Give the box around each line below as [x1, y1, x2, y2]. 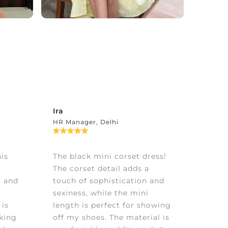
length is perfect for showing [52, 201, 171, 210]
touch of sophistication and [52, 176, 164, 186]
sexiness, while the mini [52, 188, 149, 198]
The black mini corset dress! [52, 152, 166, 161]
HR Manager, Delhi [52, 118, 119, 126]
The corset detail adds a [52, 164, 149, 174]
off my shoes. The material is [52, 213, 169, 222]
